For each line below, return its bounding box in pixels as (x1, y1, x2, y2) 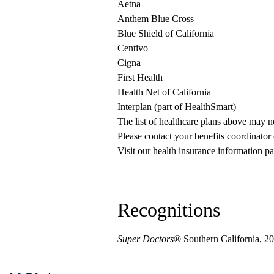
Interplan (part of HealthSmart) (117, 102, 236, 113)
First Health (117, 72, 163, 83)
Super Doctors (117, 234, 174, 245)
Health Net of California (117, 87, 211, 98)
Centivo (117, 43, 148, 54)
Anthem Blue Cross (117, 13, 194, 24)
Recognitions (117, 199, 220, 221)
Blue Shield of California (117, 28, 214, 39)
